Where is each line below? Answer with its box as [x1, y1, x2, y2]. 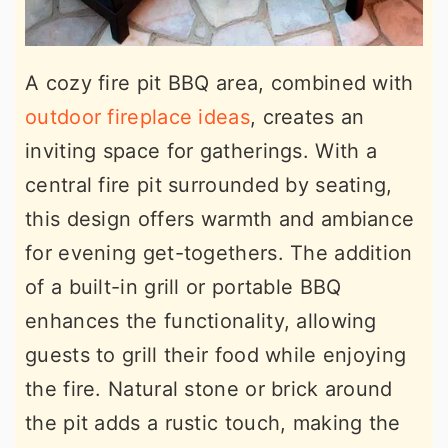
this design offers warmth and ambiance [25, 206, 415, 231]
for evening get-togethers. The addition [25, 240, 413, 265]
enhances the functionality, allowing [25, 308, 377, 333]
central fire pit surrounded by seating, [25, 172, 393, 197]
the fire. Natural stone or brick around [25, 376, 393, 401]
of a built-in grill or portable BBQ [25, 274, 342, 299]
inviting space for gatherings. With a [25, 138, 378, 163]
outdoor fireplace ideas [25, 104, 250, 129]
